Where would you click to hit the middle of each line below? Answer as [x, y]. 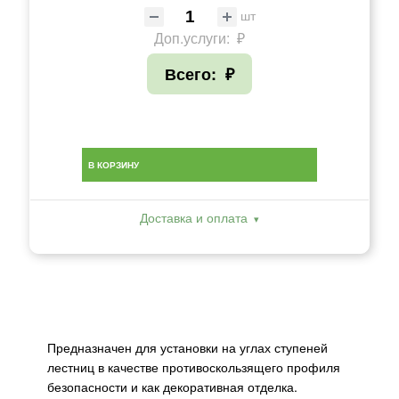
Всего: [193, 73]
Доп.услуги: [194, 37]
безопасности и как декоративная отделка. [174, 386]
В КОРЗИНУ [114, 164]
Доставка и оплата [194, 217]
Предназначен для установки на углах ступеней [187, 347]
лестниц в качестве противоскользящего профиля [194, 366]
